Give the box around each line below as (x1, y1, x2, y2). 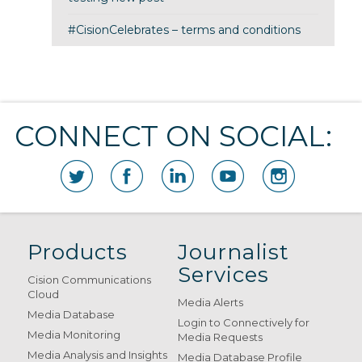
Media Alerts (178, 296, 244, 309)
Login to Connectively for (178, 316, 310, 330)
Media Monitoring (27, 328, 120, 342)
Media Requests (178, 330, 263, 344)
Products (27, 239, 128, 266)
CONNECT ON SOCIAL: (14, 119, 332, 154)
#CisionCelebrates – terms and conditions (67, 23, 301, 38)
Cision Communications (27, 273, 151, 287)
